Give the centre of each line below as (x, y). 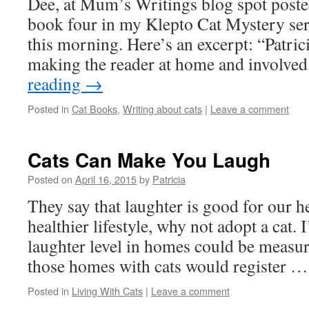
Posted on (50, 179)
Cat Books (94, 109)
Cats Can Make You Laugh (149, 160)
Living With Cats (107, 291)
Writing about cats (162, 109)
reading (56, 83)
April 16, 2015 (106, 179)
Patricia (169, 179)
